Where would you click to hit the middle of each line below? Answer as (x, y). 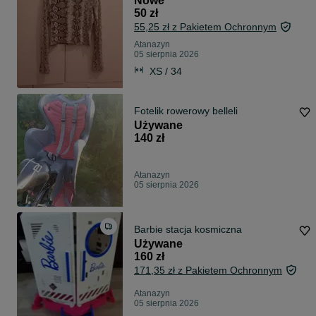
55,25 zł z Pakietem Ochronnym (205, 27)
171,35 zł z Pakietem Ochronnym (208, 271)
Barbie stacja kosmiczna (188, 230)
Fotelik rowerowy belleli (186, 111)
